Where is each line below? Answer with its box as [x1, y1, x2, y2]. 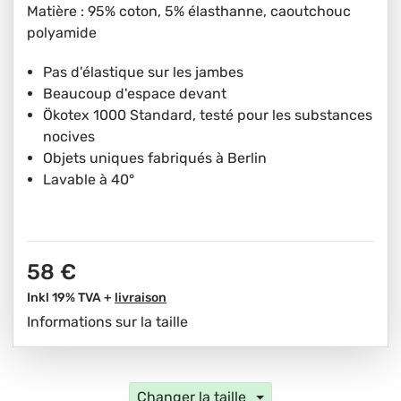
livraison [115, 290, 166, 305]
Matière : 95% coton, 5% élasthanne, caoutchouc [27, 3, 351, 20]
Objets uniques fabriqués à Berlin [43, 149, 267, 166]
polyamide [27, 24, 97, 41]
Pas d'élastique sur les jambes [43, 64, 243, 81]
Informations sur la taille [27, 313, 188, 330]
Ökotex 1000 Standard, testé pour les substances [43, 107, 372, 124]
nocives [43, 128, 95, 145]
